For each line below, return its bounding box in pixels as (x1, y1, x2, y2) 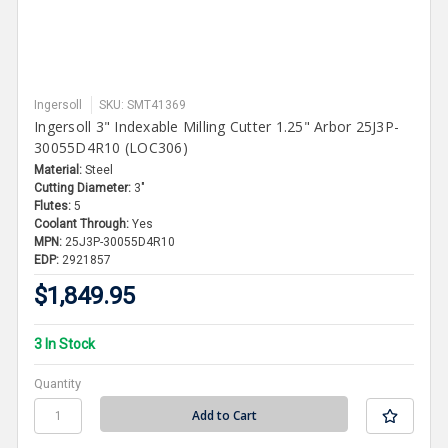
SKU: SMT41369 (99, 97, 187, 112)
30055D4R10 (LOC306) (34, 137, 188, 157)
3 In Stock (34, 335, 96, 352)
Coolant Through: (34, 216, 130, 231)
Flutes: (34, 198, 72, 213)
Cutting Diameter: (34, 180, 132, 195)
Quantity (34, 375, 82, 391)
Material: (34, 162, 83, 177)
